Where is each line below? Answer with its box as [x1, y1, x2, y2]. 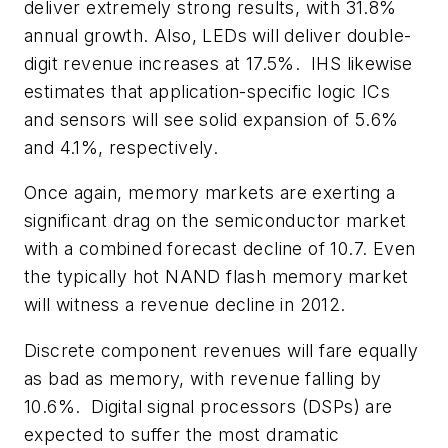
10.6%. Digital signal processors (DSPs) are [24, 396, 393, 418]
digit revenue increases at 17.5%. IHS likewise [24, 52, 413, 74]
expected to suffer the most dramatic [24, 424, 340, 446]
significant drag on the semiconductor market [24, 210, 407, 232]
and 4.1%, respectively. [24, 136, 219, 158]
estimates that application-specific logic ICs [24, 80, 390, 102]
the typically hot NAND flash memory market [24, 266, 409, 288]
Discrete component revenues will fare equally [24, 340, 418, 362]
